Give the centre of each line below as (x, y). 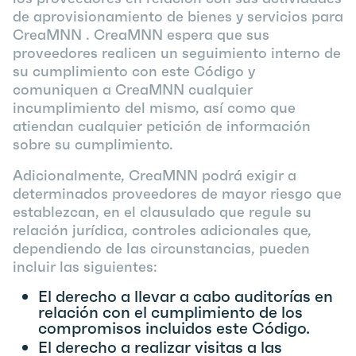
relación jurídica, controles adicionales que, (162, 230)
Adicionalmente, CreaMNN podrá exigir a (155, 175)
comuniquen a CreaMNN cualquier (133, 89)
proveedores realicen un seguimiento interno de (177, 53)
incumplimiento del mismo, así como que (154, 108)
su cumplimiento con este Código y (134, 71)
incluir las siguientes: (85, 267)
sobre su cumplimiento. (93, 144)
